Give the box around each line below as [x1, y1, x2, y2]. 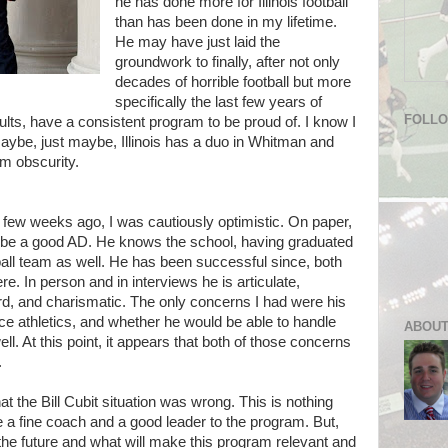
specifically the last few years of [114, 94, 322, 110]
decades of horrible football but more [114, 74, 351, 90]
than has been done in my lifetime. [114, 14, 337, 30]
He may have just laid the [114, 34, 280, 50]
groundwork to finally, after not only [114, 54, 340, 70]
